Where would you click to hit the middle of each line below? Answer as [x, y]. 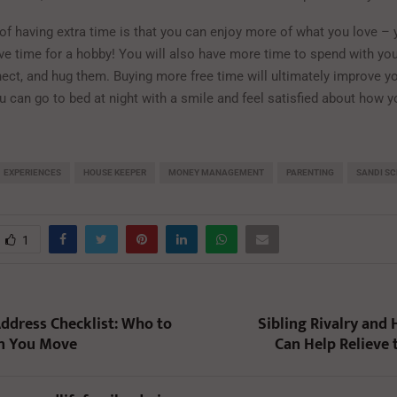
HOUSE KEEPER [115, 172]
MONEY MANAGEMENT [216, 172]
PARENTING [310, 172]
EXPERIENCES [32, 172]
